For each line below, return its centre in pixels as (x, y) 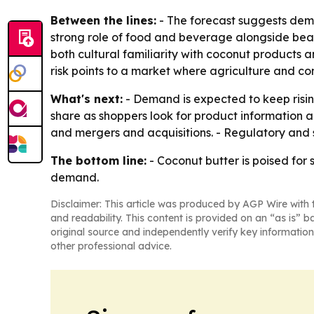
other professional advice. (111, 246)
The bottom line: (98, 161)
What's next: (87, 99)
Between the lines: (103, 21)
